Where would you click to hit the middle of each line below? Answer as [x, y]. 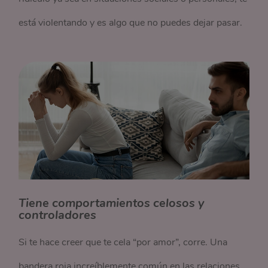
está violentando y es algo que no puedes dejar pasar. [132, 23]
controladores [58, 215]
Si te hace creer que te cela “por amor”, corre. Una [123, 242]
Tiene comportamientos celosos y [112, 203]
